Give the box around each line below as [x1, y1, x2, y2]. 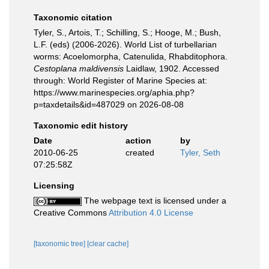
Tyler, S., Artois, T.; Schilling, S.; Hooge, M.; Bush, [34, 28, 221, 37]
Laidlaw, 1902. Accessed [124, 64, 219, 73]
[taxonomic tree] [34, 240, 87, 248]
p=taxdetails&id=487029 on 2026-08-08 [34, 100, 184, 109]
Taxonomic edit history [34, 121, 128, 130]
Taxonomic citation [34, 13, 112, 22]
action [125, 136, 151, 145]
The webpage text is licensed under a [82, 196, 226, 205]
